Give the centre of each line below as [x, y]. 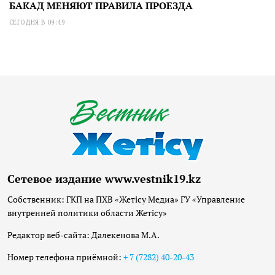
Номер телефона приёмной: [65, 257]
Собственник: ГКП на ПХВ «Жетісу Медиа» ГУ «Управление [126, 199]
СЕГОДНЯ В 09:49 [37, 22]
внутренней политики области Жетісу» [87, 212]
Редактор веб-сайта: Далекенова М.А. [83, 234]
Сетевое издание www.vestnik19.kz [104, 179]
